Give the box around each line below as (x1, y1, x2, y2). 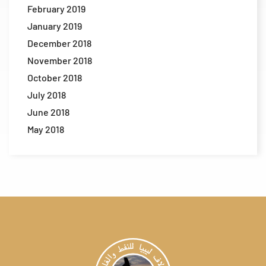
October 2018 (27, 72, 82, 84)
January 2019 (27, 20, 82, 32)
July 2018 (27, 89, 66, 101)
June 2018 (27, 106, 69, 118)
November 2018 (27, 55, 92, 66)
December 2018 (27, 37, 91, 49)
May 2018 (27, 123, 64, 135)
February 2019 (27, 3, 85, 15)
